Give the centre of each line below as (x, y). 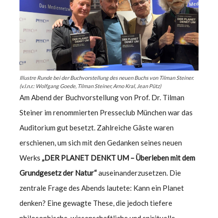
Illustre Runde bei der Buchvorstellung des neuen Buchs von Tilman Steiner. (107, 77)
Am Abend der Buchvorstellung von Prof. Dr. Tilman (102, 97)
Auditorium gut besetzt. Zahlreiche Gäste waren (97, 127)
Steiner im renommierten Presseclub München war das (106, 112)
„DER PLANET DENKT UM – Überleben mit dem (118, 157)
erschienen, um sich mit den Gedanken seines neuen (101, 142)
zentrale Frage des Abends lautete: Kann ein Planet (102, 188)
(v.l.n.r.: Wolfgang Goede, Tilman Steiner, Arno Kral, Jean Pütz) (90, 86)
